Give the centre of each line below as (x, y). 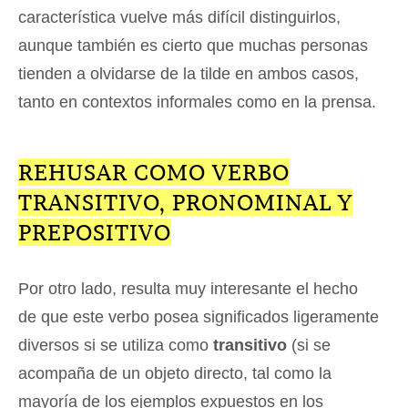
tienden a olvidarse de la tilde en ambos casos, (189, 74)
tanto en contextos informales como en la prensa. (197, 102)
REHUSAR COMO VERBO (154, 173)
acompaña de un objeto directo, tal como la (175, 374)
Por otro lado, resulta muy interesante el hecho (188, 289)
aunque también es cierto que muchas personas (193, 46)
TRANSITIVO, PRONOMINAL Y (185, 203)
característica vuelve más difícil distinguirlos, (179, 18)
